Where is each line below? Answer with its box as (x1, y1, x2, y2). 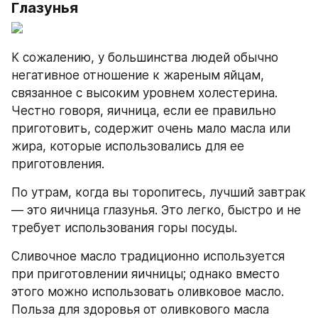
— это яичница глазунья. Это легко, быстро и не (11, 202, 301, 217)
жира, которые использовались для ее (11, 138, 244, 153)
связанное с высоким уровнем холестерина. (11, 85, 278, 100)
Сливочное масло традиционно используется (11, 248, 285, 263)
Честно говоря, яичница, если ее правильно (11, 103, 276, 118)
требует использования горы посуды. (11, 220, 237, 235)
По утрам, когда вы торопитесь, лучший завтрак (11, 185, 306, 199)
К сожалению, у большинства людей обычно (11, 50, 278, 65)
